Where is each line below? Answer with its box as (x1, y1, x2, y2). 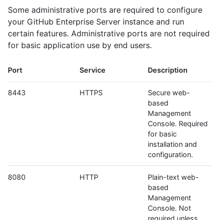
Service (80, 66, 106, 75)
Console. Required (148, 119, 208, 128)
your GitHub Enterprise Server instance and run (8, 17, 184, 27)
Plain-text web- (148, 173, 199, 182)
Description (148, 66, 188, 75)
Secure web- (148, 88, 190, 97)
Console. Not (148, 204, 191, 213)
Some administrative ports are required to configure (8, 5, 202, 15)
